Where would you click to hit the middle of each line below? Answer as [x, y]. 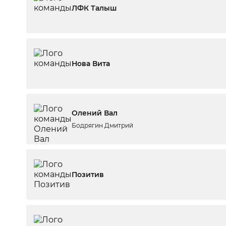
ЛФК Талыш [94, 8]
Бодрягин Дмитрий [102, 125]
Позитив [88, 175]
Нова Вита [91, 64]
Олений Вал [95, 113]
